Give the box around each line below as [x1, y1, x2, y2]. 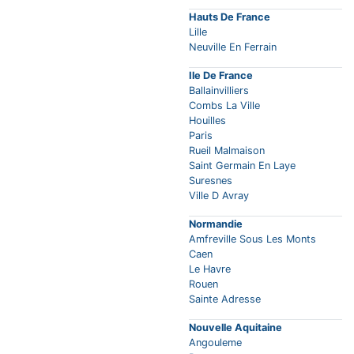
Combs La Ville [189, 100, 260, 112]
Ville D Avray [189, 190, 249, 202]
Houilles [189, 115, 226, 127]
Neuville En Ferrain [189, 41, 277, 54]
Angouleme [189, 337, 242, 349]
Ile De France [189, 70, 253, 82]
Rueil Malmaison [189, 145, 265, 157]
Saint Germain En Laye [189, 160, 296, 172]
